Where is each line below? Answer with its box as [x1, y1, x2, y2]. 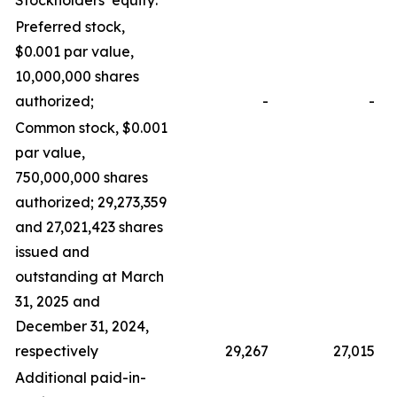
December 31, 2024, [15, 316, 149, 335]
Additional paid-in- [15, 368, 146, 386]
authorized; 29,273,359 [15, 192, 167, 211]
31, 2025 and [15, 292, 100, 310]
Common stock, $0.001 [15, 118, 167, 136]
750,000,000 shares [15, 167, 148, 186]
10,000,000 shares [15, 66, 139, 85]
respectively [15, 341, 98, 360]
